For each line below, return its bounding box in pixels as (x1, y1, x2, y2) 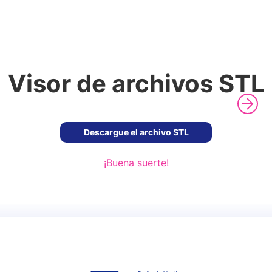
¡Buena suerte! (103, 157, 169, 169)
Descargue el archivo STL (83, 127, 189, 137)
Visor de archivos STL (7, 69, 265, 98)
